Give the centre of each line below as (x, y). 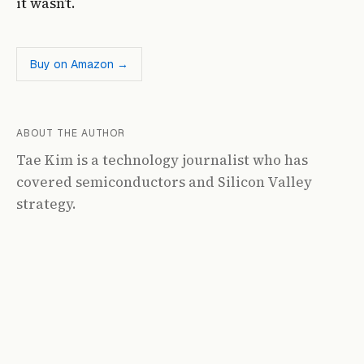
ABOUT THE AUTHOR (71, 133)
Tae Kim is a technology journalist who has (162, 160)
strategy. (46, 204)
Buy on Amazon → (79, 64)
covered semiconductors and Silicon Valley (164, 182)
